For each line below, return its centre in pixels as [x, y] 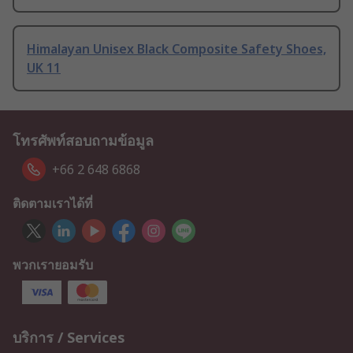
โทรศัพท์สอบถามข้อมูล [83, 141]
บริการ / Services [69, 338]
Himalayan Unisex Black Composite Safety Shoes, [176, 49]
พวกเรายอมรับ [53, 265]
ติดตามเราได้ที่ [53, 204]
